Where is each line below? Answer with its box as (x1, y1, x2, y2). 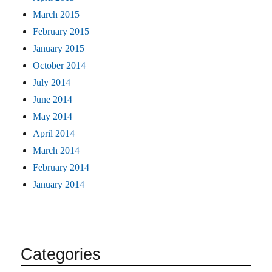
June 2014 (33, 94, 73, 105)
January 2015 (33, 43, 85, 54)
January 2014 (33, 179, 85, 190)
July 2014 (33, 77, 71, 88)
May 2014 (33, 111, 73, 122)
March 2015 (33, 9, 80, 20)
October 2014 (33, 60, 86, 71)
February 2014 (33, 162, 90, 173)
